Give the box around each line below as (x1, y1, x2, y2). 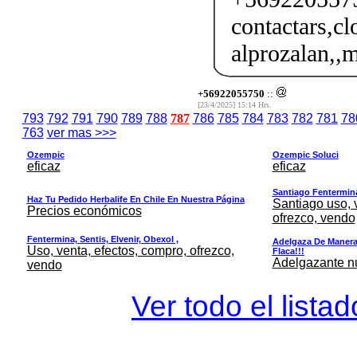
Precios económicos (26, 203, 142, 218)
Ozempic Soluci (272, 149, 339, 159)
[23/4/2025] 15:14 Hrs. (197, 100, 272, 109)
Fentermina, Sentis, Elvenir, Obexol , (26, 233, 178, 244)
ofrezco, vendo (272, 210, 355, 225)
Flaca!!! (272, 245, 304, 256)
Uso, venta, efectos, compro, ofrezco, (26, 243, 234, 257)
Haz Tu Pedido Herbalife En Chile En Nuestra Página (26, 194, 245, 204)
